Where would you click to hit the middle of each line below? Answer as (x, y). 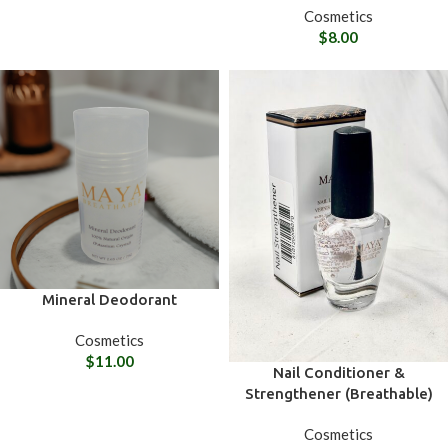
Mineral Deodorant (109, 299)
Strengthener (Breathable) (338, 393)
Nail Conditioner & (338, 372)
